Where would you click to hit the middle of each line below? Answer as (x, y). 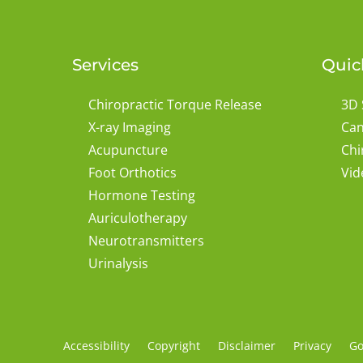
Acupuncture (128, 150)
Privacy (312, 346)
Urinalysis (118, 263)
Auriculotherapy (138, 218)
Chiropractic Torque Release (175, 105)
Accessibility (96, 346)
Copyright (174, 346)
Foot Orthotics (132, 173)
